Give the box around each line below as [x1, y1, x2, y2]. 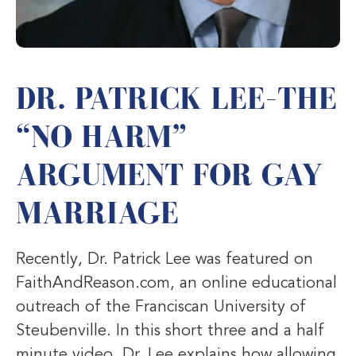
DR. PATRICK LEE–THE [16, 80, 337, 115]
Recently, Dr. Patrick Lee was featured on [16, 251, 313, 268]
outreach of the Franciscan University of [16, 299, 306, 315]
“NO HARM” [16, 118, 187, 153]
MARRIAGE [16, 195, 179, 230]
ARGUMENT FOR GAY [16, 157, 323, 192]
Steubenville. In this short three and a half [16, 323, 324, 339]
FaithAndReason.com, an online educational [16, 275, 337, 292]
